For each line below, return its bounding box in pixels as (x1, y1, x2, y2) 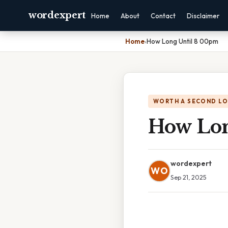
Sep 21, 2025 (170, 173, 207, 181)
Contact (151, 12, 176, 20)
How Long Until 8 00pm (147, 37, 218, 45)
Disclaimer (187, 12, 219, 20)
